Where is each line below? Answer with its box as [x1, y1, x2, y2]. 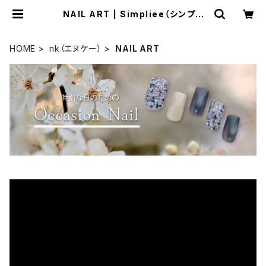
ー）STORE [109, 18, 157, 28]
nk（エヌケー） [49, 43, 102, 53]
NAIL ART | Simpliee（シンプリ [62, 9, 204, 19]
